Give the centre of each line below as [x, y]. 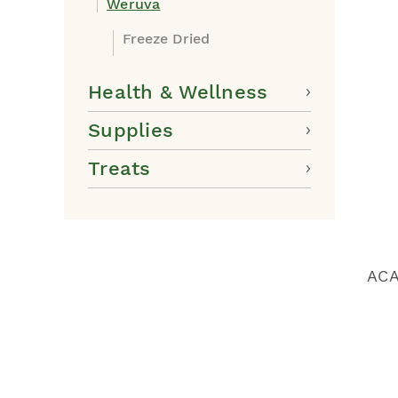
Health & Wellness [178, 92]
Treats [119, 168]
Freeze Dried [166, 39]
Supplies [131, 130]
